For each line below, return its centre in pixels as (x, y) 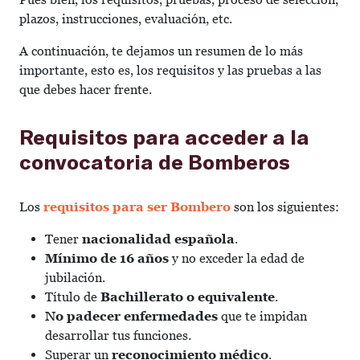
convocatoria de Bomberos (155, 161)
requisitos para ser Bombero (137, 207)
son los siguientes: (285, 207)
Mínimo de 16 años (107, 258)
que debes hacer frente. (86, 90)
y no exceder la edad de (237, 258)
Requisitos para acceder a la (164, 136)
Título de (73, 297)
